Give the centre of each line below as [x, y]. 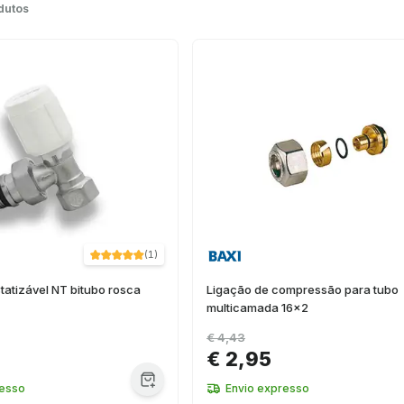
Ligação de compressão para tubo [303, 289]
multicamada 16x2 [257, 308]
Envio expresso [267, 388]
